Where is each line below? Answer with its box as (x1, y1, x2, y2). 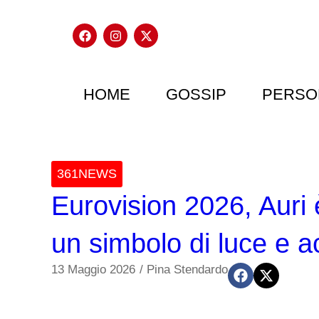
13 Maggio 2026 (51, 263, 135, 276)
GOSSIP (166, 85, 226, 103)
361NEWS (57, 167, 117, 181)
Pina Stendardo (147, 263, 228, 276)
